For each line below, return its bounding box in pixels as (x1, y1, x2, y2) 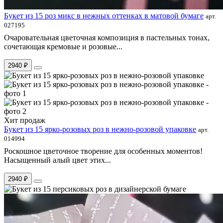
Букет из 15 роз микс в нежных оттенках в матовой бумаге (4, 11, 204, 20)
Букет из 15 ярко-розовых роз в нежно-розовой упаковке (4, 124, 196, 133)
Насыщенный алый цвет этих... (4, 155, 111, 164)
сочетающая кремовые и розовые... (4, 42, 122, 51)
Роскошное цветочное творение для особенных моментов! (4, 146, 203, 155)
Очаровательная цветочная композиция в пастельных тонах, (4, 33, 210, 42)
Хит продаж (4, 115, 45, 124)
